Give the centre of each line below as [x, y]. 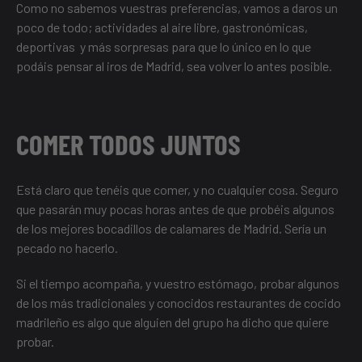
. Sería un [303, 229]
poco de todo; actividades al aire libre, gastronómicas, [162, 27]
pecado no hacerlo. [67, 248]
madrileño [43, 322]
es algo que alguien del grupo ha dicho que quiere [199, 322]
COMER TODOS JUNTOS [128, 144]
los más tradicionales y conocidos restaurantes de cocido [186, 303]
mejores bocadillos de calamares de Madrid [164, 229]
